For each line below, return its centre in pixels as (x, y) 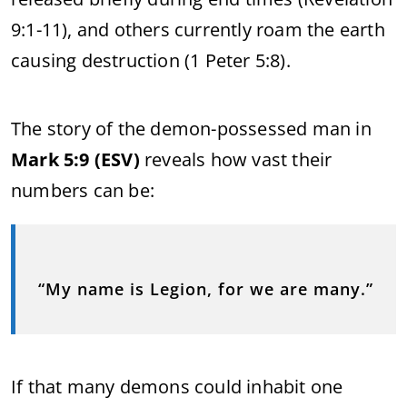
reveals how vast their (236, 159)
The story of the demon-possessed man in (191, 128)
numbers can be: (83, 190)
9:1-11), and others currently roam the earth (198, 29)
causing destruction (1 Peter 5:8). (151, 60)
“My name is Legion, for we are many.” (206, 288)
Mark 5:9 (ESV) (75, 159)
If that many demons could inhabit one (177, 386)
